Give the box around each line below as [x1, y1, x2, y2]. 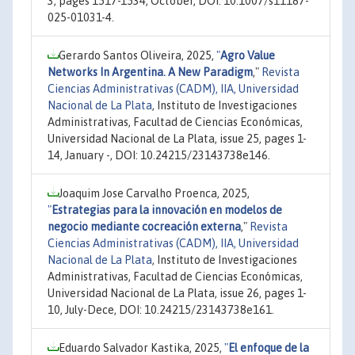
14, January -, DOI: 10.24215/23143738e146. [48, 149, 270, 162]
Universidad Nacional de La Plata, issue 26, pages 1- [48, 287, 307, 300]
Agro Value [220, 49, 275, 62]
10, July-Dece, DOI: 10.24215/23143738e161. [48, 303, 274, 316]
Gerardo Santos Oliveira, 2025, [59, 49, 216, 62]
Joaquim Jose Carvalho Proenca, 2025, [59, 187, 250, 200]
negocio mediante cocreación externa [48, 220, 241, 233]
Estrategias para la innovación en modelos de [52, 204, 282, 216]
